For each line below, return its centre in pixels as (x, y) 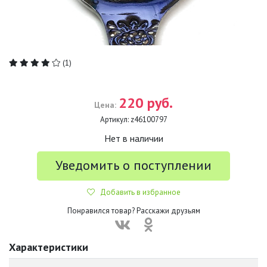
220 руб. (146, 103)
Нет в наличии (133, 138)
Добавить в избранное (137, 192)
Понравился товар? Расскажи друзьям (133, 211)
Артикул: (114, 119)
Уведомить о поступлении (133, 165)
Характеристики (49, 247)
